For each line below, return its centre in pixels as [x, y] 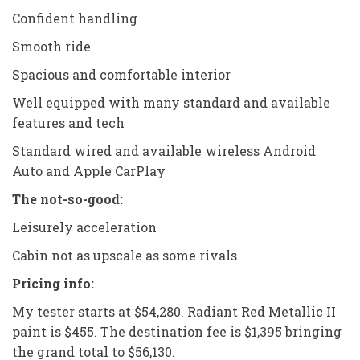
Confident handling [75, 18]
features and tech [68, 122]
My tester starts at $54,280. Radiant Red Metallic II [174, 311]
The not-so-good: [67, 198]
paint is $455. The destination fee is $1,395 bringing [177, 331]
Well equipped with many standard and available [171, 102]
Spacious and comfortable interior [121, 74]
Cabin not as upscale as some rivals [125, 255]
